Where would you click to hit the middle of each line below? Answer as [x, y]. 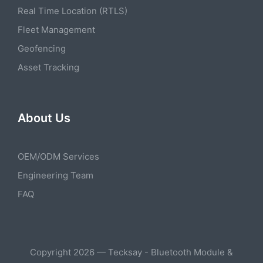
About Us [44, 118]
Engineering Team [55, 175]
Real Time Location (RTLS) [73, 11]
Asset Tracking [48, 67]
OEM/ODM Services [58, 156]
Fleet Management [56, 29]
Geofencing [42, 48]
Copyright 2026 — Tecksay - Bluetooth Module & [131, 252]
